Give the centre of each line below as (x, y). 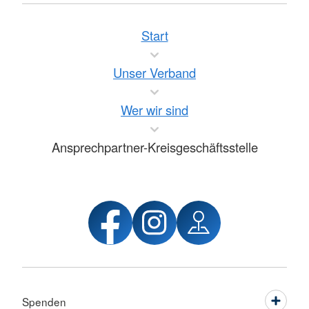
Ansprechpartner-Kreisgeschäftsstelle (154, 147)
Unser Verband (154, 73)
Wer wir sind (154, 110)
